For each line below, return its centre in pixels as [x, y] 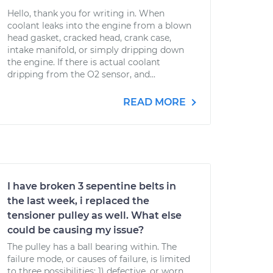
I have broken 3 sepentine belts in [92, 186]
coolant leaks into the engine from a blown [99, 26]
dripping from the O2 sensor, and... [81, 74]
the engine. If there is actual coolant [84, 62]
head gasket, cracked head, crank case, [89, 38]
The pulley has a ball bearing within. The [92, 247]
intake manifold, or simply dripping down [96, 50]
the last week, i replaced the [78, 201]
